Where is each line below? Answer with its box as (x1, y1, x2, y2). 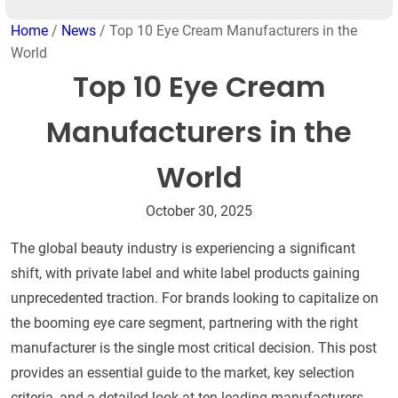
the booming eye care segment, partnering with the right (11, 314, 358, 332)
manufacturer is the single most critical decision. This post (11, 339, 377, 357)
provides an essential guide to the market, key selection (11, 364, 354, 382)
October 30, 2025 (146, 203, 252, 220)
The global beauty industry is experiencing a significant (11, 240, 355, 258)
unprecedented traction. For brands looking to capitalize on (11, 290, 378, 307)
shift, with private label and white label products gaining (11, 265, 360, 283)
